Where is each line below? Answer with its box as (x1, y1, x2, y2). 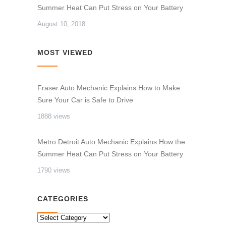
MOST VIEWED (37, 48, 93, 56)
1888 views (37, 112, 70, 120)
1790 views (37, 166, 70, 174)
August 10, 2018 (37, 20, 85, 28)
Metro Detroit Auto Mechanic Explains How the (37, 138, 185, 146)
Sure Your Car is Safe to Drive (37, 96, 133, 104)
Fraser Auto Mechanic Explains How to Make (37, 84, 180, 92)
